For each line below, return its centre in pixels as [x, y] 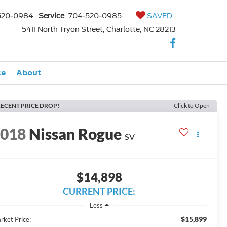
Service [51, 16]
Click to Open [192, 106]
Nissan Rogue [75, 134]
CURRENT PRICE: [99, 191]
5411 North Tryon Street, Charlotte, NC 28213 [99, 29]
